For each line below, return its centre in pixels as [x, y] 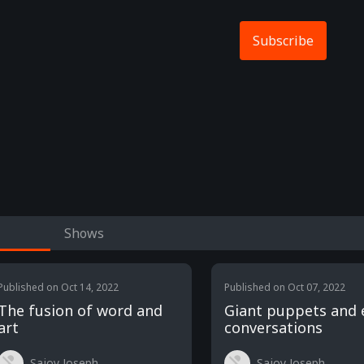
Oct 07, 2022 [316, 287]
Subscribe [283, 40]
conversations [273, 327]
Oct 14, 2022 [90, 287]
